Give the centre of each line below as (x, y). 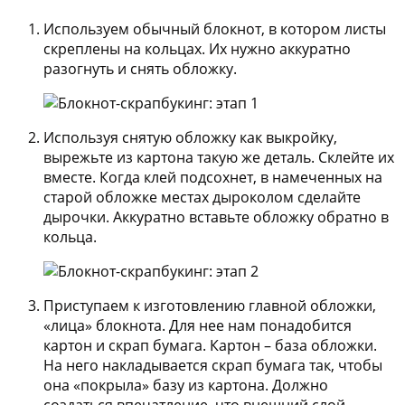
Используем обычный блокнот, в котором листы (215, 28)
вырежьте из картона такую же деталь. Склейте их (219, 157)
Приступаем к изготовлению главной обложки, (210, 305)
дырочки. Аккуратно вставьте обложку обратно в (216, 217)
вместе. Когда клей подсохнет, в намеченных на (213, 177)
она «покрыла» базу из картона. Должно (186, 385)
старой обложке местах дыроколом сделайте (202, 197)
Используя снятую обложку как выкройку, (190, 137)
